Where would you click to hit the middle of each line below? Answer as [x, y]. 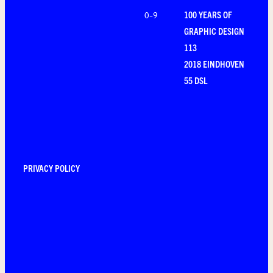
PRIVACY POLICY [51, 168]
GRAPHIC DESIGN [214, 31]
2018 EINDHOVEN [214, 64]
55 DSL [196, 80]
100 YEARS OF [208, 14]
